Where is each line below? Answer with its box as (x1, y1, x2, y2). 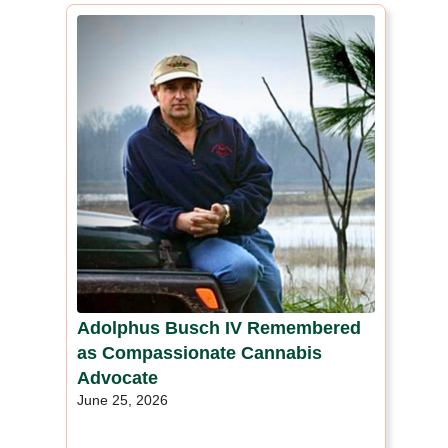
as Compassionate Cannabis (77, 342, 322, 363)
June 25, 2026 (77, 391, 168, 408)
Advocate (77, 367, 158, 388)
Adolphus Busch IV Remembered (77, 317, 361, 338)
